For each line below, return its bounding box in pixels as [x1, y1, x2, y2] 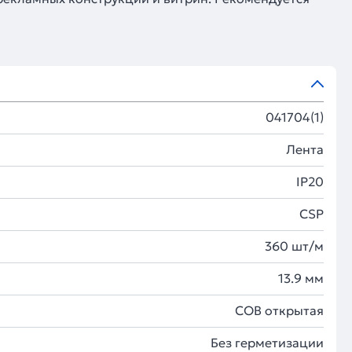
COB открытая [235, 302, 324, 318]
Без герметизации [211, 335, 324, 350]
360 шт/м [265, 238, 324, 254]
